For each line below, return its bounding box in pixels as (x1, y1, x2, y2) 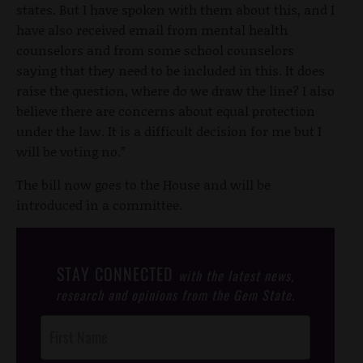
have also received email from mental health (16, 20, 288, 40)
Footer (40, 335, 70, 355)
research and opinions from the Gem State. (56, 285, 295, 305)
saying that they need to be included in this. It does (16, 61, 325, 80)
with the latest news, (178, 266, 294, 286)
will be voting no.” (16, 142, 126, 161)
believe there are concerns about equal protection (16, 101, 315, 121)
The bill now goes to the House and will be (16, 175, 271, 194)
